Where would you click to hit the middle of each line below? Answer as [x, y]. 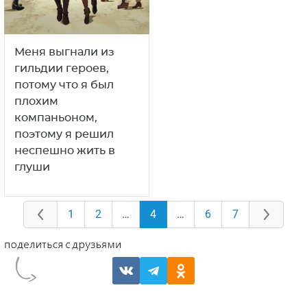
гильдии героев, [62, 69]
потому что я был [64, 85]
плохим [36, 102]
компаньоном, [56, 118]
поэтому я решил [64, 135]
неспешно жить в [65, 151]
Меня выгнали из [64, 52]
